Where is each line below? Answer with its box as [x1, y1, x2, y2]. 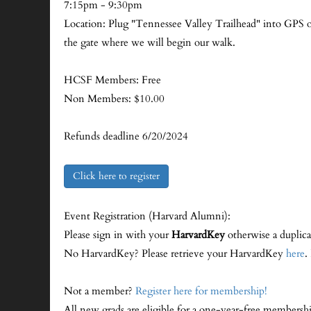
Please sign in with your [64, 228, 171, 242]
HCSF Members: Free [64, 73, 161, 87]
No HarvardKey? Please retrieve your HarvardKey [64, 246, 286, 261]
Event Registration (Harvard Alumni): [64, 209, 230, 224]
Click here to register [73, 169, 160, 183]
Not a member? [64, 284, 135, 299]
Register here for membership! [135, 284, 267, 299]
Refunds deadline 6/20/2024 [64, 129, 188, 144]
